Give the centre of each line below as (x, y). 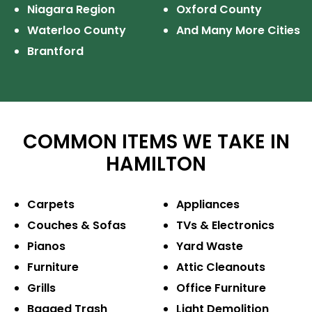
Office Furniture (221, 288)
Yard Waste (209, 247)
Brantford (55, 52)
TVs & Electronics (225, 226)
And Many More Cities (238, 31)
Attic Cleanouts (220, 267)
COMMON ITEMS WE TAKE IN (156, 142)
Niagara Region (71, 10)
